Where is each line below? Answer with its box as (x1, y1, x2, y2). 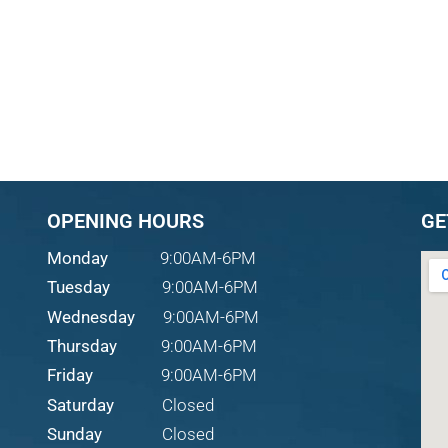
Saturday (47, 394, 115, 415)
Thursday (47, 335, 118, 356)
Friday (47, 365, 94, 386)
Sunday (47, 424, 103, 445)
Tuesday (47, 277, 111, 298)
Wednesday (47, 306, 136, 327)
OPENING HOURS (47, 208, 205, 233)
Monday (47, 247, 113, 268)
